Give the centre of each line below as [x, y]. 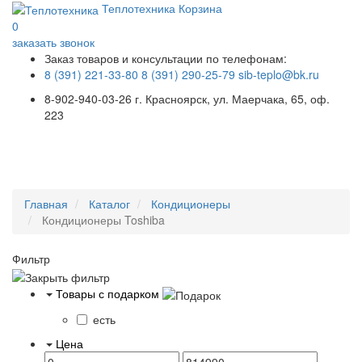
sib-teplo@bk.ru [279, 75]
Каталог [109, 204]
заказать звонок [53, 42]
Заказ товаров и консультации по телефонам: [166, 59]
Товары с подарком [107, 293]
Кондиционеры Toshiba [102, 220]
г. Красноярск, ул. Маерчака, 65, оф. [232, 99]
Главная [46, 204]
